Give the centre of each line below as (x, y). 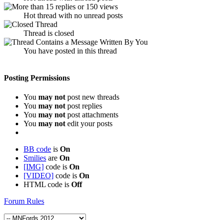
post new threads (92, 97)
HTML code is (47, 185)
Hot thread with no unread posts (73, 15)
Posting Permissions (37, 78)
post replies (84, 106)
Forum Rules (24, 201)
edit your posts (89, 124)
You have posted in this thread (70, 51)
